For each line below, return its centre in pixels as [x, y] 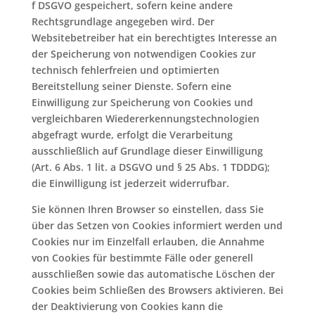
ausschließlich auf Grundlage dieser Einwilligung [147, 151]
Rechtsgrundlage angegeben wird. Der [123, 21]
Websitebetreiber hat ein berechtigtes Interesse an [154, 38]
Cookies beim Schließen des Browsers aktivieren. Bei [157, 290]
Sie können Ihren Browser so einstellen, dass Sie [147, 209]
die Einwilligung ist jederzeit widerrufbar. [130, 183]
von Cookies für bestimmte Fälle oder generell [142, 258]
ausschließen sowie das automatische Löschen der [153, 274]
